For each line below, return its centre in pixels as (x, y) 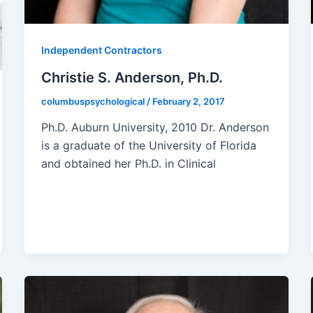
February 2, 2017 (188, 101)
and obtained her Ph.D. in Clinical (128, 164)
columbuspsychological (94, 101)
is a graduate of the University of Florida (148, 146)
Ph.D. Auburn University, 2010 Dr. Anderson (155, 128)
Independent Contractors (101, 50)
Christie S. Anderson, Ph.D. (132, 77)
